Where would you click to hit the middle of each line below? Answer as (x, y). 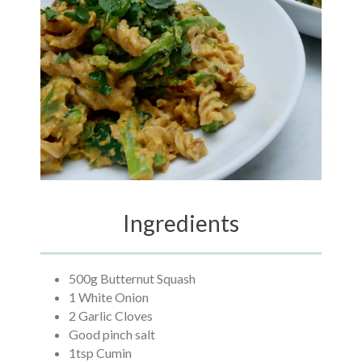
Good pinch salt (112, 334)
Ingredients (181, 223)
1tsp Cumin (100, 353)
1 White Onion (108, 297)
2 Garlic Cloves (110, 316)
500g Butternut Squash (132, 278)
